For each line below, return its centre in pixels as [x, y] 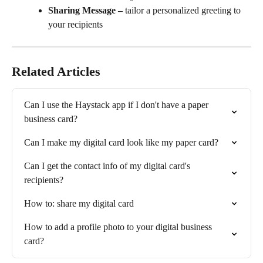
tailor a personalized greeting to [183, 11]
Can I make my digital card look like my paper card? [121, 143]
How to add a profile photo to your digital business [119, 227]
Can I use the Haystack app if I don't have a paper [117, 105]
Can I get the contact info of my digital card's [108, 166]
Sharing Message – [85, 11]
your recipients [75, 25]
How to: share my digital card [79, 204]
